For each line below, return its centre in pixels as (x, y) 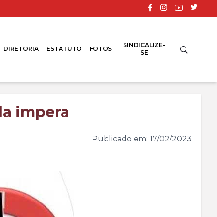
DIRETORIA (21, 49)
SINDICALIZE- (144, 45)
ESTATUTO (64, 49)
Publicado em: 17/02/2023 (142, 139)
